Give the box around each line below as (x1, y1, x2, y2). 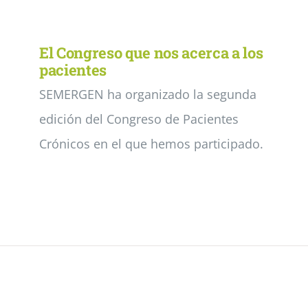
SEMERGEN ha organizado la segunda (39, 86, 256, 102)
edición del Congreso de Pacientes (39, 111, 239, 127)
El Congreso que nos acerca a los (39, 43, 263, 63)
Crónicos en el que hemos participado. (39, 135, 263, 152)
